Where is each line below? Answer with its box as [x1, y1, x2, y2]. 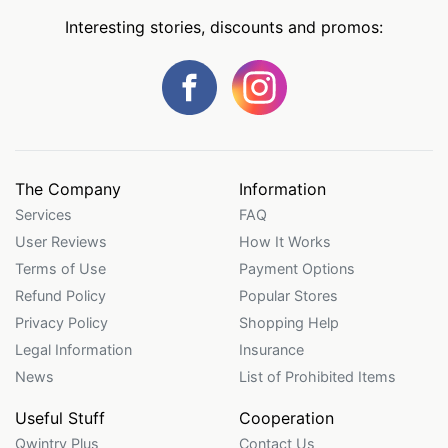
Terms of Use [15, 260, 106, 278]
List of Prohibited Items [239, 368, 396, 386]
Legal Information [15, 341, 132, 359]
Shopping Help [239, 314, 339, 332]
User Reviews [15, 233, 107, 251]
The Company [15, 179, 121, 200]
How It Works [239, 233, 331, 251]
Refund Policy [15, 287, 106, 305]
